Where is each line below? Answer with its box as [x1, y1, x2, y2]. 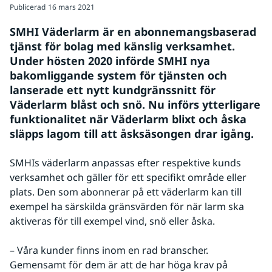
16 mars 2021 [48, 2, 95, 12]
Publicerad [10, 2, 46, 12]
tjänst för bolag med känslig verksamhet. [10, 39, 235, 53]
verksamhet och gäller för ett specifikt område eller [10, 171, 246, 184]
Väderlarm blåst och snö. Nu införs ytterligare [10, 97, 260, 112]
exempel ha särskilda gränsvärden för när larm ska [10, 200, 244, 213]
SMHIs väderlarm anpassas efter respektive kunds [10, 156, 241, 169]
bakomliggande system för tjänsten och [10, 68, 227, 83]
